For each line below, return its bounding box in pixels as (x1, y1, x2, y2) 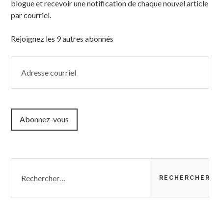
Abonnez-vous (20, 114, 69, 124)
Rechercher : (10, 159, 56, 168)
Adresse (10, 56, 41, 66)
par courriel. (11, 10, 52, 20)
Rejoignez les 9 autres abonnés (11, 33, 114, 43)
